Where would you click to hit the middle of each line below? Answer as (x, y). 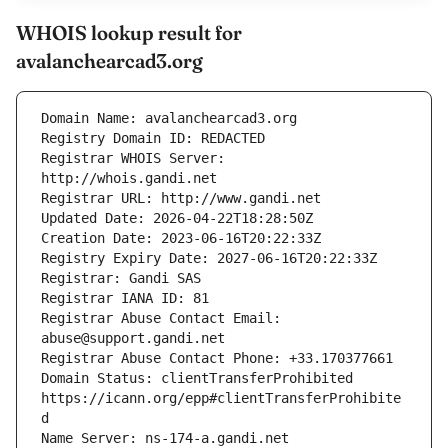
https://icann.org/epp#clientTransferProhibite (221, 398)
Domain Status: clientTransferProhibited (197, 378)
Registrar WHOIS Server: (133, 158)
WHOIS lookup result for (129, 33)
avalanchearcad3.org (109, 61)
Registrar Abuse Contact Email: (161, 318)
